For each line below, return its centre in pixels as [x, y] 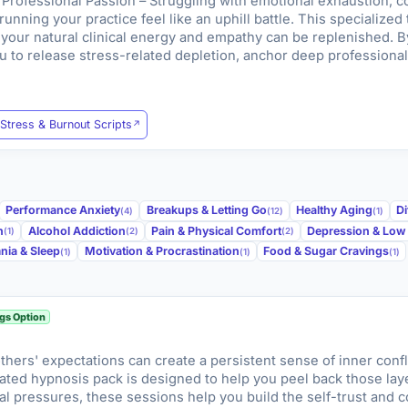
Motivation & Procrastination [162, 251]
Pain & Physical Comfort [216, 230]
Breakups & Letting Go [206, 210]
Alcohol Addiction [76, 230]
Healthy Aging [334, 210]
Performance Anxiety [63, 210]
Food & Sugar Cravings [326, 251]
